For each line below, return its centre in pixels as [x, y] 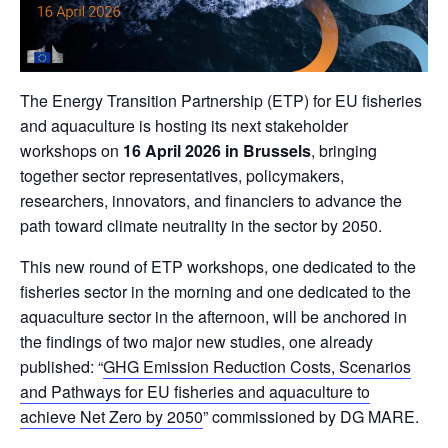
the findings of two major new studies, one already [196, 342]
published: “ [61, 367]
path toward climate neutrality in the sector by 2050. [201, 226]
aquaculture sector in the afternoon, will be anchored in [213, 317]
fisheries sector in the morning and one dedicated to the [215, 292]
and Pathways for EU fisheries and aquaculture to [195, 392]
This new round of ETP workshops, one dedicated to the [218, 267]
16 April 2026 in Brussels [217, 151]
